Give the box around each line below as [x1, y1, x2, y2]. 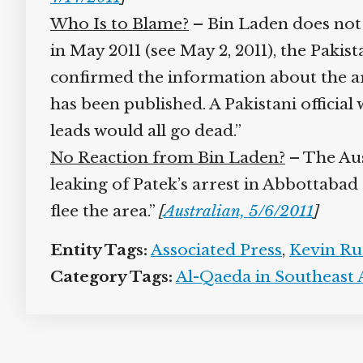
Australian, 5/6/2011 [157, 202, 308, 220]
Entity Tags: [44, 241, 142, 259]
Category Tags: [44, 267, 167, 286]
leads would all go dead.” [44, 122, 236, 140]
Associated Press [144, 241, 276, 259]
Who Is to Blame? [44, 15, 183, 33]
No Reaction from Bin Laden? [44, 148, 280, 167]
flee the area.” [44, 202, 153, 220]
